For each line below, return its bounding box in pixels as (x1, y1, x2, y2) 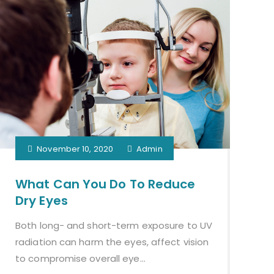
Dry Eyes (15, 192, 68, 210)
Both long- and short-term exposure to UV (15, 219, 213, 232)
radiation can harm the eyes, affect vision (15, 235, 209, 249)
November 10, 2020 (37, 143, 113, 155)
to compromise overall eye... (15, 252, 146, 265)
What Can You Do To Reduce (15, 176, 196, 193)
